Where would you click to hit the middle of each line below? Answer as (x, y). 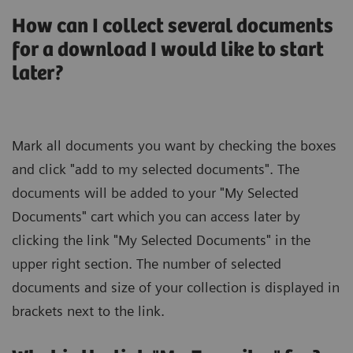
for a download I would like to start (168, 50)
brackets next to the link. (88, 310)
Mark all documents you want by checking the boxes (174, 145)
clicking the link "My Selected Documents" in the (161, 240)
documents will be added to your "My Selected (155, 192)
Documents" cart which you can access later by (156, 216)
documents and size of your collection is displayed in (176, 287)
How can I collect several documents (173, 26)
